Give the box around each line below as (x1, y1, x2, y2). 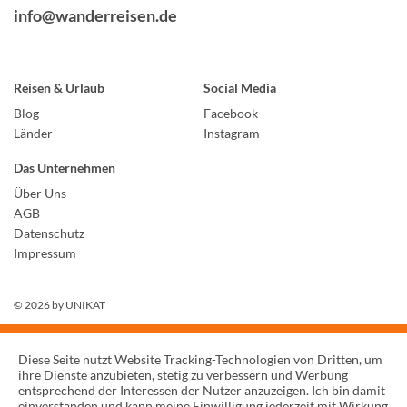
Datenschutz (14, 225, 84, 242)
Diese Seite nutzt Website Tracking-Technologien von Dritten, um (18, 352, 382, 367)
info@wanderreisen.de (14, 5, 177, 26)
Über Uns (14, 185, 66, 202)
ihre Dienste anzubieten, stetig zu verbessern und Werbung (18, 367, 348, 382)
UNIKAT (65, 298, 105, 313)
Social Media (203, 80, 276, 96)
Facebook (203, 105, 258, 122)
